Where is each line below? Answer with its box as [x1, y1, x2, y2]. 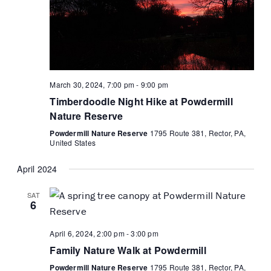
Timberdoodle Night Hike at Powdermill [50, 94, 233, 109]
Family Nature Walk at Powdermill [50, 243, 206, 258]
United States [50, 137, 96, 148]
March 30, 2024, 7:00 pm [50, 79, 135, 90]
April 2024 [17, 163, 57, 175]
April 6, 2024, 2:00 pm [50, 228, 125, 239]
